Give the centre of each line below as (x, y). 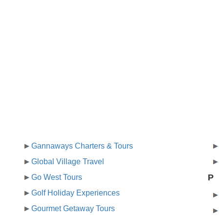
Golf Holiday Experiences (76, 193)
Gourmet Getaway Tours (73, 209)
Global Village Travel (68, 162)
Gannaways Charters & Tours (82, 146)
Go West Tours (57, 177)
